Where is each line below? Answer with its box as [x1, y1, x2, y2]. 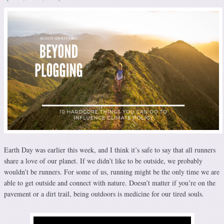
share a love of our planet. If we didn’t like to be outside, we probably [4, 155, 202, 165]
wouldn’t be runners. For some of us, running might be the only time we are [4, 166, 219, 176]
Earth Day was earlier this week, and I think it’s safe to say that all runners [4, 144, 215, 154]
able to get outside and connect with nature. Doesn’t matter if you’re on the [4, 177, 215, 187]
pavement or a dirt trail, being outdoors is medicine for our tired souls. [4, 188, 204, 198]
